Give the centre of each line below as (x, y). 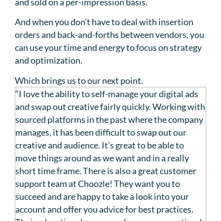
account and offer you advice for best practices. (104, 209)
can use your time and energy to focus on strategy (108, 48)
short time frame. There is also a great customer (106, 170)
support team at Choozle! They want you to (98, 183)
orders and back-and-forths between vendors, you (110, 35)
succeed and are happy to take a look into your (102, 196)
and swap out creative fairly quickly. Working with (110, 106)
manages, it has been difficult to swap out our (101, 132)
